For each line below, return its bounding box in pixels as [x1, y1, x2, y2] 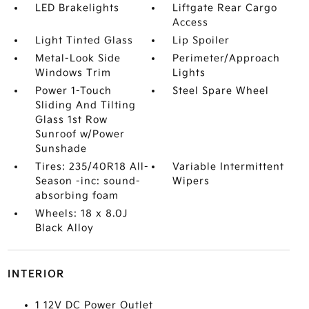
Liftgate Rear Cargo [172, 2, 278, 14]
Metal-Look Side [34, 52, 121, 64]
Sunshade [34, 143, 87, 154]
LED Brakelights [34, 2, 119, 14]
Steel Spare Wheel [172, 85, 270, 97]
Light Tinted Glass [34, 34, 133, 46]
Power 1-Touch [34, 85, 112, 97]
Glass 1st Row [34, 114, 108, 126]
